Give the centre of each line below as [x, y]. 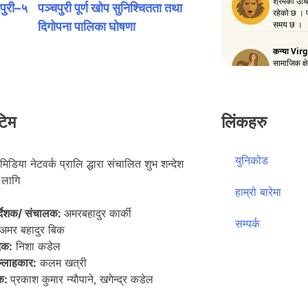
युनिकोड [251, 160]
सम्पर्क [247, 223]
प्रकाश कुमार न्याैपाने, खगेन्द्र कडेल [81, 279]
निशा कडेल [36, 246]
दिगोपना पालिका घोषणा [87, 26]
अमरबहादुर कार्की [97, 213]
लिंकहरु [244, 122]
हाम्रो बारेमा [258, 192]
